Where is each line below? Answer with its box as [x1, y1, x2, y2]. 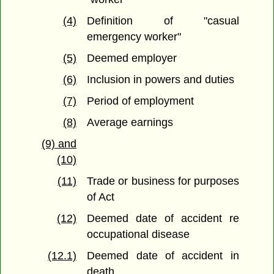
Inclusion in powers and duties [87, 73, 235, 86]
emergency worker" [87, 31, 182, 43]
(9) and [42, 138, 76, 150]
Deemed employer [87, 52, 177, 65]
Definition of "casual [87, 15, 239, 28]
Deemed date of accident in [87, 250, 239, 262]
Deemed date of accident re [87, 212, 239, 225]
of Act [87, 191, 115, 204]
